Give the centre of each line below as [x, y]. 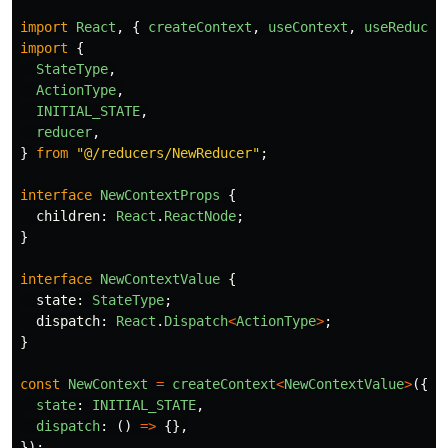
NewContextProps [160, 195]
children [68, 216]
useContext [308, 27]
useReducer [404, 27]
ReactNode [200, 216]
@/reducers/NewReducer [168, 153]
